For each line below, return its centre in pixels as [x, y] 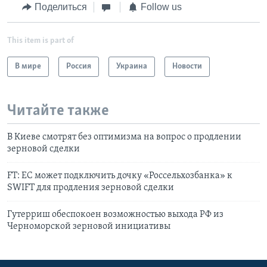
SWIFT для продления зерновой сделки [91, 188]
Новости [187, 66]
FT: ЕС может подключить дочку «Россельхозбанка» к [120, 176]
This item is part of [41, 41]
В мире [28, 66]
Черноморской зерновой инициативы [89, 227]
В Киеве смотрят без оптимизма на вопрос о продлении [124, 137]
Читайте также [58, 111]
